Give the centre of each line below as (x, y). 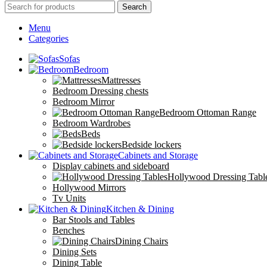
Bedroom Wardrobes (91, 123)
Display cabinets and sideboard (111, 166)
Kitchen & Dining (140, 209)
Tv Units (69, 198)
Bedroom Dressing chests (100, 91)
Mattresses (121, 80)
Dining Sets (74, 252)
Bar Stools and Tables (94, 220)
